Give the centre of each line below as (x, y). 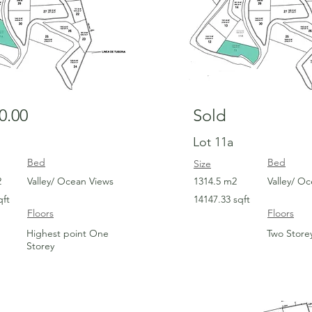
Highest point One (68, 233)
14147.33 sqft (222, 199)
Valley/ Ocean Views (70, 181)
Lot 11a (213, 142)
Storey (40, 246)
